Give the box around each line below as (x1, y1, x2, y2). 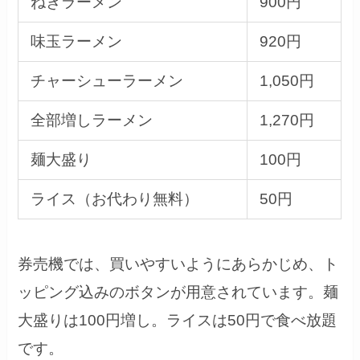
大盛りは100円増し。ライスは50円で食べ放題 (18, 311, 337, 329)
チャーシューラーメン (30, 72, 183, 90)
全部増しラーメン (30, 112, 153, 129)
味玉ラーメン (30, 33, 122, 51)
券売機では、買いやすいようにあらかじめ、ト (18, 255, 339, 272)
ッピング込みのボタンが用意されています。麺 (18, 283, 339, 301)
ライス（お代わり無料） (30, 190, 198, 208)
